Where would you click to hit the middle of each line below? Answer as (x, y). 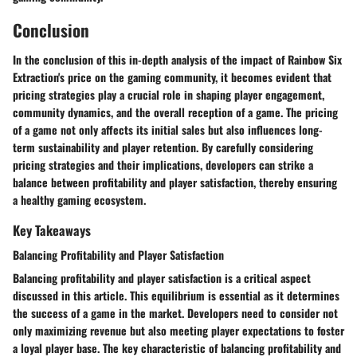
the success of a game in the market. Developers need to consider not (175, 313)
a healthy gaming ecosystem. (79, 200)
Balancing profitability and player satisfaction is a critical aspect (162, 278)
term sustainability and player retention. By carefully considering (163, 147)
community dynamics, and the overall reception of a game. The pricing (175, 112)
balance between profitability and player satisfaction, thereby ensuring (175, 182)
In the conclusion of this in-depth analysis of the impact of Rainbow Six (177, 59)
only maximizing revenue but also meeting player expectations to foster (178, 331)
